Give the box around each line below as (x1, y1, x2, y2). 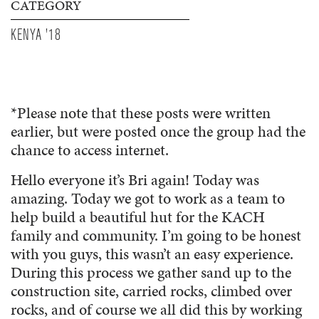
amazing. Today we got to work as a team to (11, 187, 285, 209)
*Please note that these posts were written (11, 101, 271, 124)
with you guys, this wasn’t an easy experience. (11, 242, 293, 265)
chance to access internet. (11, 138, 169, 161)
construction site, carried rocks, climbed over (11, 279, 292, 302)
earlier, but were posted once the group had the (11, 120, 305, 142)
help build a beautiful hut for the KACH (11, 205, 265, 228)
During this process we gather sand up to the (11, 261, 291, 283)
